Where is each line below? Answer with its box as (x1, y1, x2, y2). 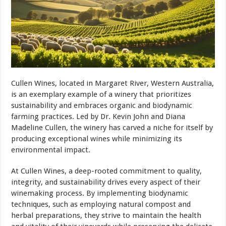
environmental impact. (11, 145, 91, 155)
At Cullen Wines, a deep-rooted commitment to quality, (11, 166, 202, 176)
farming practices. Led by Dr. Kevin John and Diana (11, 112, 186, 122)
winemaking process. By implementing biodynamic (11, 189, 189, 198)
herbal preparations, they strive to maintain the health (11, 211, 202, 220)
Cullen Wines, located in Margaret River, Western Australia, (11, 79, 214, 88)
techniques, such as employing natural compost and (11, 200, 191, 209)
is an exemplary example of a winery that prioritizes (11, 90, 192, 99)
